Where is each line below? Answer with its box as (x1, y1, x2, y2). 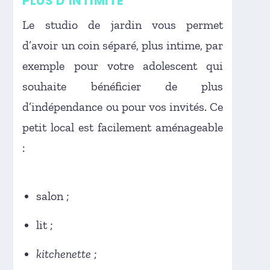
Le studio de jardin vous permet (22, 17, 224, 32)
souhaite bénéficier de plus (22, 78, 224, 93)
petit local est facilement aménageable (22, 119, 224, 134)
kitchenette (36, 246, 92, 261)
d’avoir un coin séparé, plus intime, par (22, 37, 224, 52)
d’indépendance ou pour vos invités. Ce (22, 99, 224, 114)
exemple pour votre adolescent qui (22, 58, 224, 73)
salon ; (36, 188, 70, 203)
